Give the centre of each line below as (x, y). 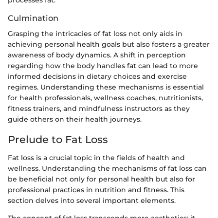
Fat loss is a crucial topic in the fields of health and (96, 158)
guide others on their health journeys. (75, 119)
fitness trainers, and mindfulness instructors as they (99, 108)
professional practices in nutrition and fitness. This (96, 190)
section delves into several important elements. (92, 201)
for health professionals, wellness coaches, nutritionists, (105, 98)
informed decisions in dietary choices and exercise (97, 76)
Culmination (33, 18)
